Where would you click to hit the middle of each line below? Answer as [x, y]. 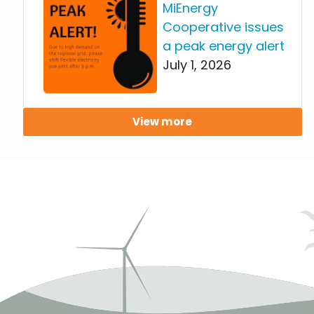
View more [163, 122]
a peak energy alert [223, 46]
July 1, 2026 [197, 65]
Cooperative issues [223, 27]
